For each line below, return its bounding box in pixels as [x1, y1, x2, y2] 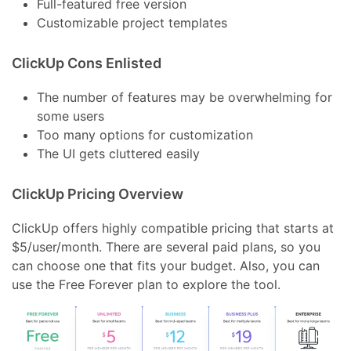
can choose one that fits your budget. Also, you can [12, 257, 320, 273]
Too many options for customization [37, 126, 254, 143]
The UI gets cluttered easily [37, 145, 201, 161]
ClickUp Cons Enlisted [12, 54, 162, 71]
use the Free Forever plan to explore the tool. [12, 276, 281, 292]
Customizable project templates [37, 14, 228, 31]
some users [37, 107, 105, 124]
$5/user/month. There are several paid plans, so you [12, 238, 321, 255]
